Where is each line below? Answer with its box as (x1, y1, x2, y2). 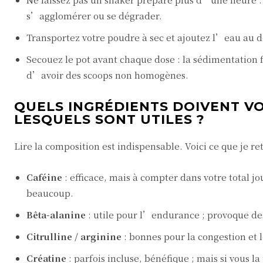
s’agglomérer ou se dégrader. (26, 9, 162, 22)
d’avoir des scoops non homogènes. (26, 69, 188, 81)
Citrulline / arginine (26, 230, 122, 242)
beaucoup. (26, 187, 73, 199)
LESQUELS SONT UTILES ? (14, 112, 205, 127)
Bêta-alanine (26, 208, 86, 221)
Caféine (26, 171, 62, 183)
